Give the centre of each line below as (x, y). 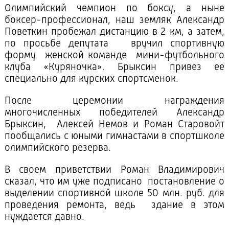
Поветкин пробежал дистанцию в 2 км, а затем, (114, 32)
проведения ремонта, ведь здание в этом (114, 206)
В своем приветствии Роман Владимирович (114, 170)
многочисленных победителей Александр (114, 113)
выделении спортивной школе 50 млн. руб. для (114, 194)
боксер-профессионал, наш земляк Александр (114, 21)
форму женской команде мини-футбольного (114, 56)
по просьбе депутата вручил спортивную (114, 44)
